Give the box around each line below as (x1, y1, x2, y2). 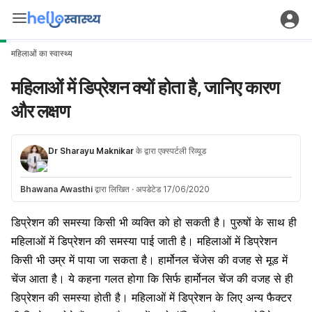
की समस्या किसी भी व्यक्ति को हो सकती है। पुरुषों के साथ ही (45, 215, 297, 229)
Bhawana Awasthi (20, 184, 93, 194)
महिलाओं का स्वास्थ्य (11, 48, 72, 58)
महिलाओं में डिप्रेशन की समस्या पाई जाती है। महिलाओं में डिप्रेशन (11, 234, 277, 248)
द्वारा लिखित (93, 184, 130, 194)
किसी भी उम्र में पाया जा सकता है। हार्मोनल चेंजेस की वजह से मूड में (11, 253, 288, 267)
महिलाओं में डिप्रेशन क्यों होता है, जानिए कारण (11, 77, 279, 98)
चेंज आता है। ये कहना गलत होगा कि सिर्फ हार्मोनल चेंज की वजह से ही (11, 272, 293, 286)
